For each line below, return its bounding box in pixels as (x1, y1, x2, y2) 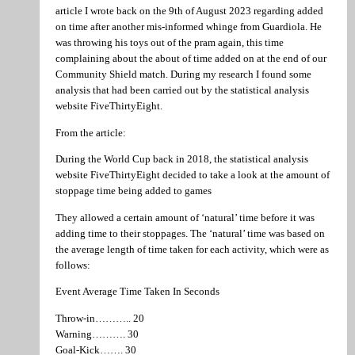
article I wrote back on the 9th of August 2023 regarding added (55, 5, 323, 17)
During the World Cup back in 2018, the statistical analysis (55, 153, 308, 166)
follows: (55, 258, 90, 271)
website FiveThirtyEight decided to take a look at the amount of (55, 169, 330, 181)
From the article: (55, 126, 126, 139)
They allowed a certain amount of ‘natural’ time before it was (55, 211, 315, 223)
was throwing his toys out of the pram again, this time (55, 36, 284, 49)
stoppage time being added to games (55, 185, 212, 197)
